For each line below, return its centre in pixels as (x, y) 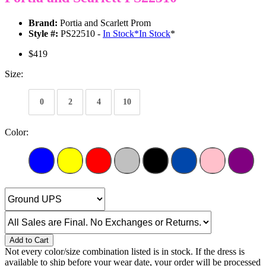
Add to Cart (29, 240)
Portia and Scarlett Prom (104, 23)
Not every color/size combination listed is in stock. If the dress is (125, 252)
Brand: (43, 23)
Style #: (43, 34)
